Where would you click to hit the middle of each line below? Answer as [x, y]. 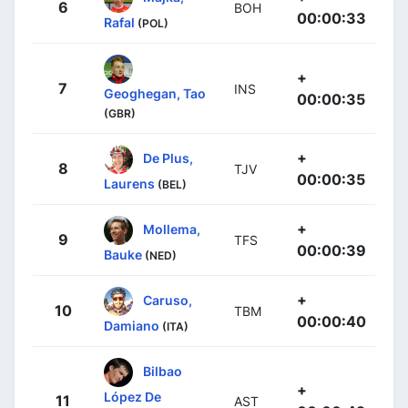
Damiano [132, 325]
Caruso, [168, 300]
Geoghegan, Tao [155, 93]
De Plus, [168, 158]
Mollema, [172, 229]
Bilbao [163, 371]
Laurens [129, 183]
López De [133, 396]
